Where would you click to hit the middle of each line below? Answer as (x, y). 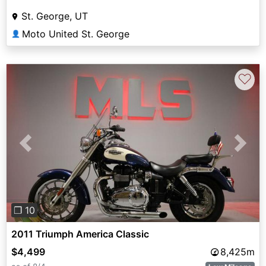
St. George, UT (55, 16)
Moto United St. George (76, 34)
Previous (45, 150)
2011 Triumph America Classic (80, 234)
